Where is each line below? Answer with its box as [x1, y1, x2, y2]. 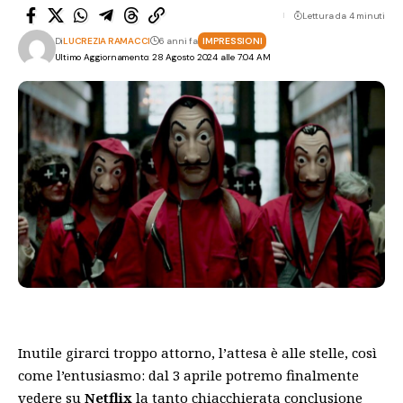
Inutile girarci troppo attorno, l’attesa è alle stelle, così [18, 343, 377, 362]
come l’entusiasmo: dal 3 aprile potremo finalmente [18, 365, 359, 384]
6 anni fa [158, 35, 199, 47]
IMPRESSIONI [202, 35, 263, 47]
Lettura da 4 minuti [301, 9, 385, 22]
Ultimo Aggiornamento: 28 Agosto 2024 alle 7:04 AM [54, 51, 271, 63]
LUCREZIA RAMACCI [63, 35, 151, 47]
